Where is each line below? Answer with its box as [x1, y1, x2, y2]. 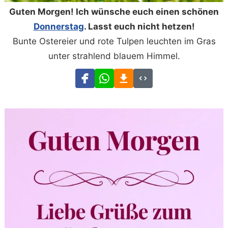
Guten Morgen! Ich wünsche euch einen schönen [9, 6, 219, 17]
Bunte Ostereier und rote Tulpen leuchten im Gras [12, 36, 216, 46]
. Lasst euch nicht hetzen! [83, 21, 195, 32]
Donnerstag [33, 21, 84, 32]
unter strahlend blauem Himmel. [48, 50, 180, 61]
